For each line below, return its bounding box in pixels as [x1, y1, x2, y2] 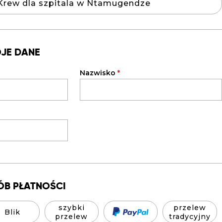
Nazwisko [80, 68, 118, 77]
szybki [58, 203, 85, 212]
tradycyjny [169, 212, 211, 221]
